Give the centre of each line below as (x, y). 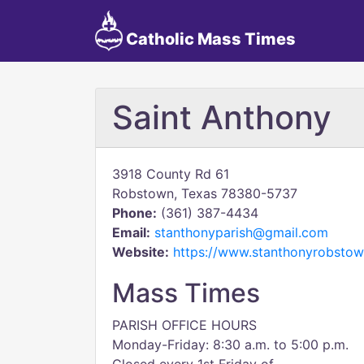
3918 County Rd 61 (171, 174)
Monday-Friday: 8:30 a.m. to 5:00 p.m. (230, 344)
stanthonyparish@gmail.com (241, 232)
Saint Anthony (222, 117)
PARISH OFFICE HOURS (184, 325)
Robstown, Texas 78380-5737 (205, 193)
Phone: (134, 213)
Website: (141, 252)
